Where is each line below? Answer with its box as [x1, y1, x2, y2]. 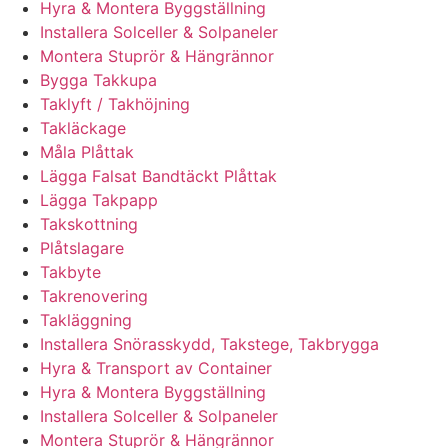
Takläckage [40, 118, 126, 139]
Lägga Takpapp [40, 190, 158, 211]
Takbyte [40, 262, 101, 283]
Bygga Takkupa [40, 70, 157, 91]
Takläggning [40, 310, 132, 331]
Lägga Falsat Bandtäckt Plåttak [40, 166, 277, 187]
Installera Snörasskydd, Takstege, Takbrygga [40, 334, 379, 355]
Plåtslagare [40, 238, 124, 259]
